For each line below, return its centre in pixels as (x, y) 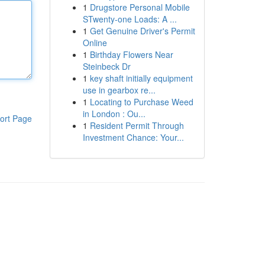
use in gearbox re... (119, 90)
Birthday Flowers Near (131, 54)
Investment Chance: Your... (133, 137)
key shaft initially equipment (141, 78)
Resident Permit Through (137, 125)
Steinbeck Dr (106, 66)
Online (95, 43)
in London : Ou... (114, 114)
